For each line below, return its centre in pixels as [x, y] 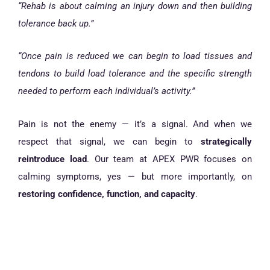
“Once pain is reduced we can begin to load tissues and [135, 56]
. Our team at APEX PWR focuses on [169, 159]
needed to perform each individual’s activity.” [106, 91]
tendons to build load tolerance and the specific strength [135, 74]
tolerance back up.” [56, 23]
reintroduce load [52, 159]
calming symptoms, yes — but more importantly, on [135, 177]
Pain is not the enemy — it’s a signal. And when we [135, 124]
